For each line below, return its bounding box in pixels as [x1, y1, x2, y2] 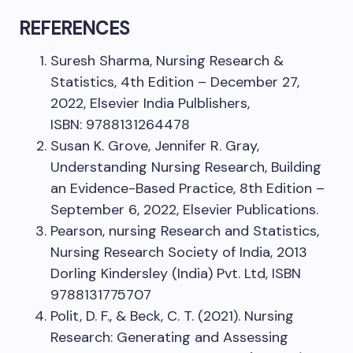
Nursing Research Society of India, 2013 [50, 243, 307, 262]
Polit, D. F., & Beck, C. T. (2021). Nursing [50, 307, 294, 326]
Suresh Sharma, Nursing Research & [50, 51, 284, 71]
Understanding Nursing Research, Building [50, 158, 321, 177]
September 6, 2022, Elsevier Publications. [50, 200, 318, 220]
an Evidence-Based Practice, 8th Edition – [50, 179, 325, 199]
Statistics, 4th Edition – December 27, [50, 72, 299, 92]
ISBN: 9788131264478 [50, 115, 190, 135]
